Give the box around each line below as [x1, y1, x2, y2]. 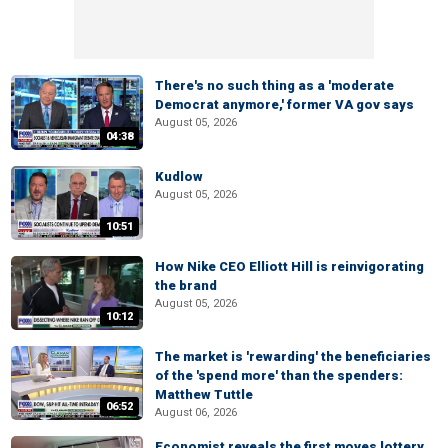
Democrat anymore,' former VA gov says [155, 97, 414, 113]
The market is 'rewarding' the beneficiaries [155, 349, 431, 364]
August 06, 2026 [155, 406, 237, 419]
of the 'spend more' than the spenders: [155, 368, 403, 383]
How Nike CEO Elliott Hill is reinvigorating [155, 258, 424, 274]
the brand [155, 277, 217, 293]
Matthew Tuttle [155, 387, 253, 402]
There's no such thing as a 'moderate [155, 78, 394, 94]
